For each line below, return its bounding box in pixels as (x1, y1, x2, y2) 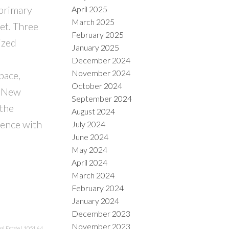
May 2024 (72, 144, 108, 154)
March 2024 (72, 170, 115, 180)
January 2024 (72, 195, 120, 205)
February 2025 (72, 29, 124, 39)
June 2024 (72, 131, 109, 142)
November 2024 (72, 67, 131, 78)
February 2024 (72, 182, 124, 193)
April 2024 (72, 157, 108, 167)
